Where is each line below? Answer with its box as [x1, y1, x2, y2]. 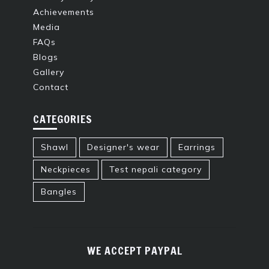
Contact [33, 81, 68, 92]
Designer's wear [87, 141, 160, 153]
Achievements [33, 6, 94, 17]
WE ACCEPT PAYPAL [86, 242, 183, 258]
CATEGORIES [33, 110, 92, 127]
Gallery [33, 66, 64, 77]
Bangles [41, 186, 77, 197]
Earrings [178, 141, 216, 153]
